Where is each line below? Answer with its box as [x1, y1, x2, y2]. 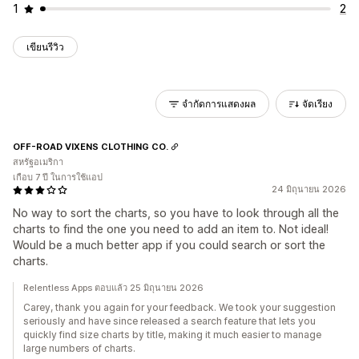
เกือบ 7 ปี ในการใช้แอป [13, 171, 103, 183]
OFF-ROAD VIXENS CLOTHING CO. [13, 140, 168, 152]
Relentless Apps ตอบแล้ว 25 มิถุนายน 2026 [23, 282, 204, 293]
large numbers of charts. [23, 342, 135, 354]
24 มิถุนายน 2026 [272, 184, 346, 195]
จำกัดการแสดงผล [182, 98, 256, 110]
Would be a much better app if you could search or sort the [13, 238, 325, 252]
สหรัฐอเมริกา [13, 156, 63, 167]
